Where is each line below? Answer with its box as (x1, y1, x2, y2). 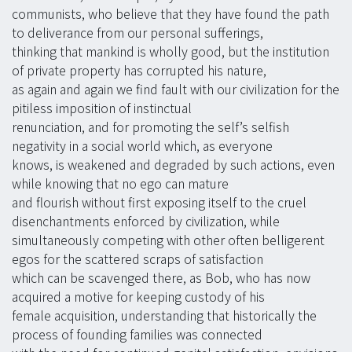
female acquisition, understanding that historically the (12, 306, 317, 325)
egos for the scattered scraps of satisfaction (12, 249, 263, 269)
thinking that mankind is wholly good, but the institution (12, 42, 329, 61)
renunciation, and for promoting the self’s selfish (12, 117, 289, 137)
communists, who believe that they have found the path (12, 4, 329, 24)
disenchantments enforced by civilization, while (12, 211, 280, 231)
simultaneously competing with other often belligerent (12, 230, 324, 250)
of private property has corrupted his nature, (12, 60, 266, 80)
